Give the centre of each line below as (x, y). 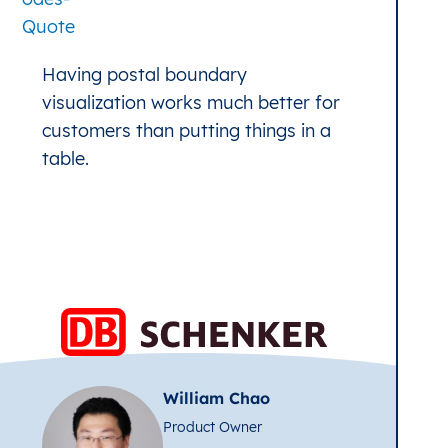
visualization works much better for (191, 102)
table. (65, 158)
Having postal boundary (144, 74)
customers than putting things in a (186, 130)
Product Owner (212, 426)
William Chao (216, 397)
